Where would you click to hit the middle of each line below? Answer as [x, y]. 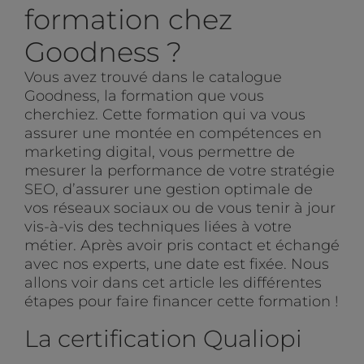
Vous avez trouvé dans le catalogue [153, 78]
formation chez [128, 19]
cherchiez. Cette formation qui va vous [165, 115]
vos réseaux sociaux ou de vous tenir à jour [180, 208]
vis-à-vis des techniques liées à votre [158, 227]
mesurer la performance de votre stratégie [180, 171]
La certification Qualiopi [163, 339]
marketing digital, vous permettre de [160, 152]
